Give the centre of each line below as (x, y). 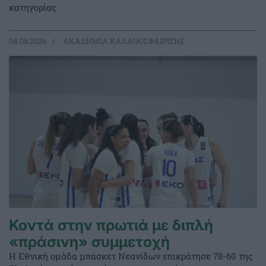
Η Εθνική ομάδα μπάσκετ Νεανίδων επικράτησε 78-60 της (131, 256)
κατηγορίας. (34, 7)
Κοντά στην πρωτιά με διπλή (111, 225)
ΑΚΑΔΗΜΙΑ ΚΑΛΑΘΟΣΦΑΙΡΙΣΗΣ (123, 41)
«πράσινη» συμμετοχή (89, 242)
